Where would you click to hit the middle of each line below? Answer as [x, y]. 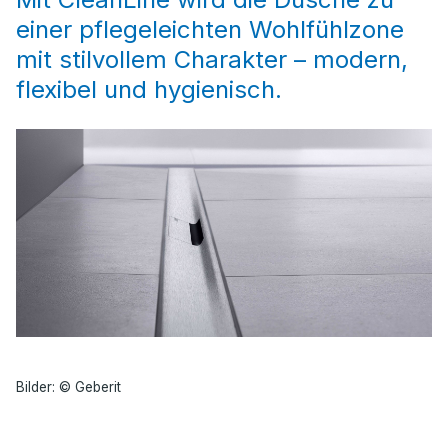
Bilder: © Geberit [68, 387]
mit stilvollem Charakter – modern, [212, 59]
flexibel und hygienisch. [149, 89]
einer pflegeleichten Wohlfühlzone [210, 29]
